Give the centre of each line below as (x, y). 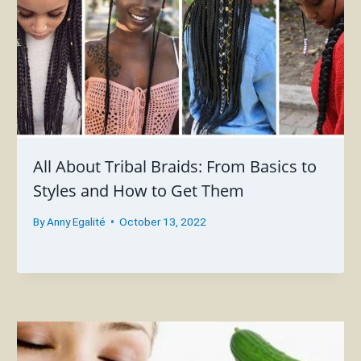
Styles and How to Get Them (139, 190)
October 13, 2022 (162, 221)
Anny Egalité (76, 221)
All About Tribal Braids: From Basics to (175, 166)
